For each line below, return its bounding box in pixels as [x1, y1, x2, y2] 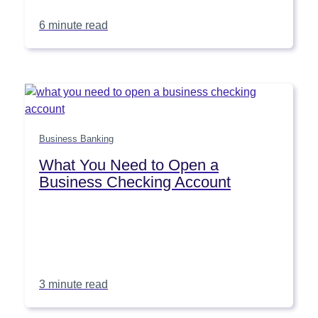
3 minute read [39, 278, 108, 291]
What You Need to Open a [39, 156, 219, 175]
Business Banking [39, 133, 114, 145]
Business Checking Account [39, 173, 231, 192]
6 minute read [39, 19, 108, 32]
